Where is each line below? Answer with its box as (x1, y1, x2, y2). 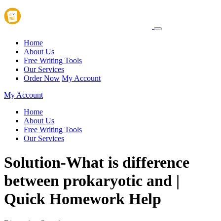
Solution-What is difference (4, 153, 189, 172)
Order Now (24, 74, 60, 82)
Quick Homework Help (4, 190, 161, 208)
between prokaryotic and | (4, 172, 180, 190)
